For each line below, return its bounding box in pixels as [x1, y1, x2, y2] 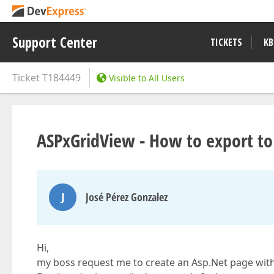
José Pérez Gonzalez [86, 190, 168, 204]
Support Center [12, 32, 97, 52]
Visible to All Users [109, 72, 185, 84]
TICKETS [210, 35, 242, 49]
